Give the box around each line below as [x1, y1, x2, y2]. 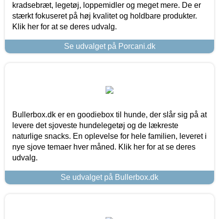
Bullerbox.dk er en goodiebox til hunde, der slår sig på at [12, 110, 207, 119]
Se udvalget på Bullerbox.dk [61, 173, 158, 181]
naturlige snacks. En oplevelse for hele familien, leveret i [12, 131, 207, 140]
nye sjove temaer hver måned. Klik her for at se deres [12, 142, 196, 151]
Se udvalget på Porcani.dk [64, 42, 155, 50]
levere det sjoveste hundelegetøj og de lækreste [12, 121, 178, 130]
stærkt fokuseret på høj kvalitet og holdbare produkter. [12, 11, 197, 20]
